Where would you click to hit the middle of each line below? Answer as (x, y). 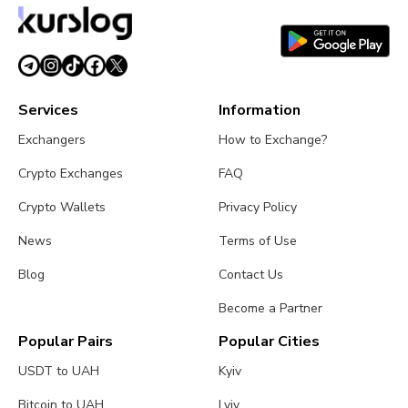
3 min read (122, 22)
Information (260, 110)
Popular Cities (270, 341)
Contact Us (251, 274)
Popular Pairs (66, 341)
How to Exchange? (273, 139)
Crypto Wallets (62, 207)
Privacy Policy (258, 207)
